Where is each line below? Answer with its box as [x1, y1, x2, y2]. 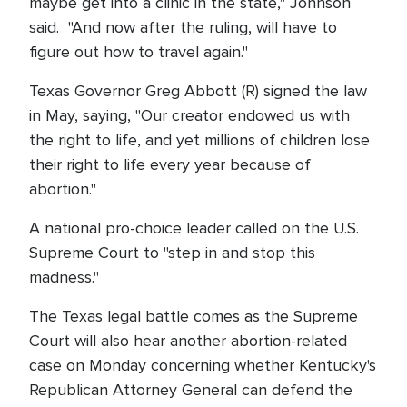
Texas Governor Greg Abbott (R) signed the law [29, 81, 367, 101]
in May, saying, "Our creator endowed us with [29, 105, 350, 125]
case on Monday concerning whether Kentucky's [29, 355, 376, 375]
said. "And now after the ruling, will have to [29, 17, 337, 37]
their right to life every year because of [29, 154, 311, 174]
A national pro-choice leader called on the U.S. [29, 218, 359, 238]
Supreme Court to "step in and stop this [29, 243, 315, 263]
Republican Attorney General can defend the [29, 380, 352, 400]
